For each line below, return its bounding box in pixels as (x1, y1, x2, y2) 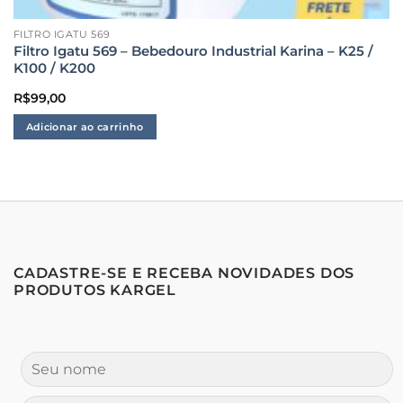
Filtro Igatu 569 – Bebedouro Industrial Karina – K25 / (13, 42, 373, 59)
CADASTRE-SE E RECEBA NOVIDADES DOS (13, 264, 355, 282)
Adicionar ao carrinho (25, 120, 144, 133)
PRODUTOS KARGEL (13, 282, 177, 300)
